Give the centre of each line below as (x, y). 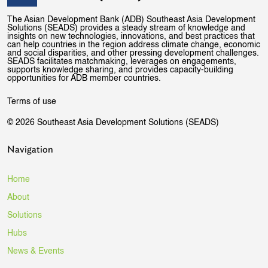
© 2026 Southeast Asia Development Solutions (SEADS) (113, 123)
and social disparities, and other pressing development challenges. (133, 54)
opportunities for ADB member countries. (84, 79)
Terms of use (32, 102)
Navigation (30, 150)
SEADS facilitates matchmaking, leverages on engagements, (122, 62)
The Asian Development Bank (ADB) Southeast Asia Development (131, 20)
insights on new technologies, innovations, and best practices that (131, 37)
